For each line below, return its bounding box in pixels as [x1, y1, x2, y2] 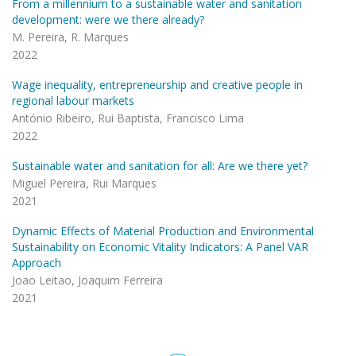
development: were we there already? [12, 12, 204, 27]
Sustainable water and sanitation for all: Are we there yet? [12, 158, 308, 173]
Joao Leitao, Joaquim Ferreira [12, 273, 163, 288]
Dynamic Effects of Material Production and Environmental [12, 223, 314, 238]
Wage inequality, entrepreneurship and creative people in [12, 77, 303, 92]
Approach [12, 255, 61, 270]
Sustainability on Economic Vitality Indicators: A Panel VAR [12, 239, 308, 254]
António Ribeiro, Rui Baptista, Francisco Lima [12, 110, 244, 126]
